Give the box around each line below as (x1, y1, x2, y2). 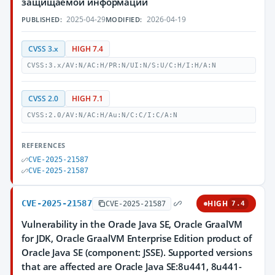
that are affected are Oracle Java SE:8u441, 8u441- (21, 260, 242, 273)
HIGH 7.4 (72, 44, 103, 53)
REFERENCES (21, 141, 66, 150)
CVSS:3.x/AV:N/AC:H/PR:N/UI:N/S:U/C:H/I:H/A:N (27, 61, 216, 69)
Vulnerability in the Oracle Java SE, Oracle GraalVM (21, 218, 242, 230)
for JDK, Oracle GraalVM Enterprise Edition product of (21, 232, 252, 244)
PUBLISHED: (21, 15, 62, 24)
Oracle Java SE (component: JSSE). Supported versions (21, 246, 252, 258)
